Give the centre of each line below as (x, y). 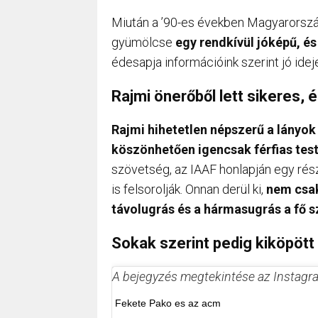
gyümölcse (143, 42)
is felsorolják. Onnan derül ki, (189, 189)
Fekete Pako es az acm (168, 303)
